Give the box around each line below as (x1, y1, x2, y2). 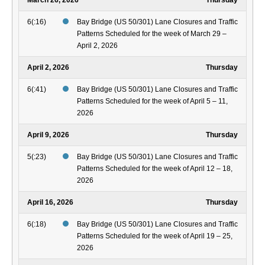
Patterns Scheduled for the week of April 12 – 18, (77, 164, 232, 173)
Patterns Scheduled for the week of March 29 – (77, 30, 227, 38)
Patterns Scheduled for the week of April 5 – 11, (77, 97, 228, 106)
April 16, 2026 (27, 198, 73, 207)
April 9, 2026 (27, 131, 69, 140)
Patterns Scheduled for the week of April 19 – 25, (77, 232, 232, 241)
